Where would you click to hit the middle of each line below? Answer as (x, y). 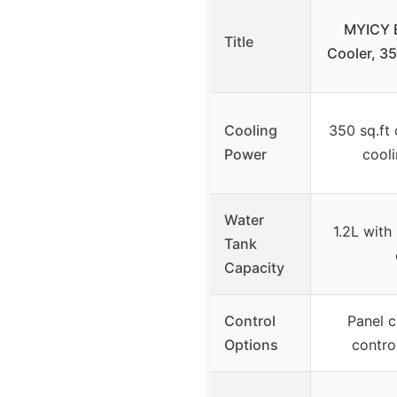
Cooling (251, 131)
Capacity (254, 268)
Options (251, 345)
